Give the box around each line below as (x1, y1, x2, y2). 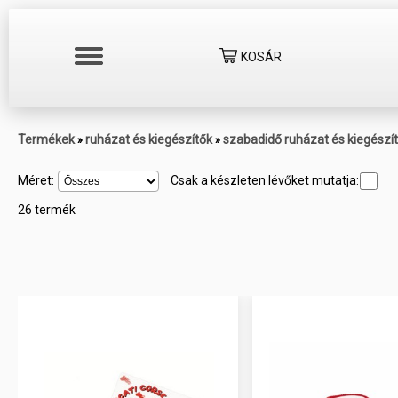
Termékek (18, 132, 75, 147)
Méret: (18, 172, 57, 187)
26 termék (18, 203, 76, 217)
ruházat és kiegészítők (85, 132, 212, 147)
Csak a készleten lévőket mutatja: (171, 172, 359, 187)
